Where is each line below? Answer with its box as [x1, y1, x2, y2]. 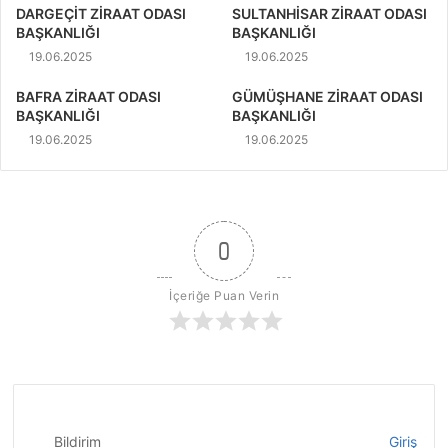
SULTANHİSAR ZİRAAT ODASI [232, 4, 427, 22]
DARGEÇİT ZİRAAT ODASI [16, 4, 186, 22]
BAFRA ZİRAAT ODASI [16, 87, 161, 105]
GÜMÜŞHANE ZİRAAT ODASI [232, 87, 423, 105]
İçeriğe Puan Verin [169, 287, 279, 303]
